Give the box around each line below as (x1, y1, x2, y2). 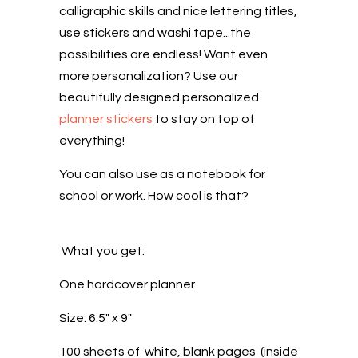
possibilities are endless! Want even (59, 47, 268, 61)
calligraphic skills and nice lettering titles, (59, 4, 297, 18)
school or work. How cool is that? (59, 189, 249, 202)
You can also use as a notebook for (59, 167, 265, 181)
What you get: (59, 244, 145, 257)
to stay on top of (153, 112, 254, 125)
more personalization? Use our (59, 69, 238, 82)
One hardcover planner (59, 277, 195, 291)
